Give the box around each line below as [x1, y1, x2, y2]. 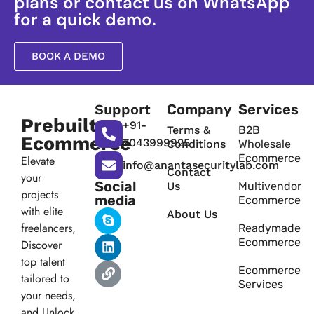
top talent [21, 253, 65, 270]
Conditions [166, 137, 226, 151]
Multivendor [238, 179, 302, 193]
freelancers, [21, 219, 76, 236]
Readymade [238, 221, 301, 235]
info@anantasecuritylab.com [123, 158, 280, 172]
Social [95, 177, 137, 195]
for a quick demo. [14, 8, 156, 30]
